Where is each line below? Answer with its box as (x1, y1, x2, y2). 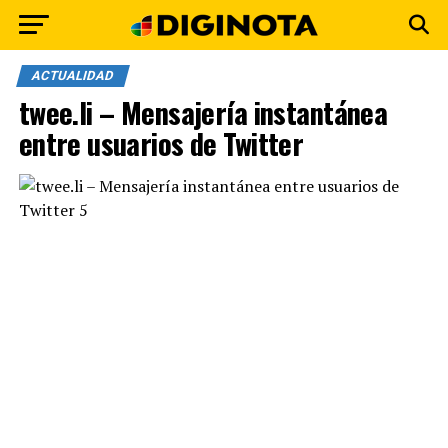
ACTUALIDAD (29, 68, 116, 83)
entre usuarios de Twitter (18, 122, 304, 164)
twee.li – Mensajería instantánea (18, 91, 388, 133)
